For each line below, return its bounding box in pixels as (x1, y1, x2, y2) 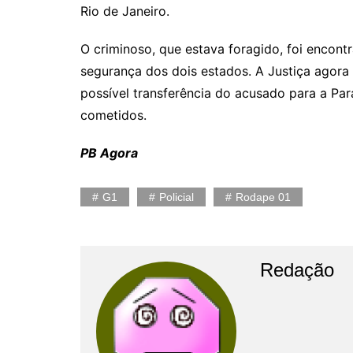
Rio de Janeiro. (80, 2, 169, 19)
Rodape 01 (236, 190, 291, 203)
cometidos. (80, 106, 147, 123)
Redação (259, 258, 334, 281)
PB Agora (80, 144, 138, 161)
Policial (159, 190, 194, 203)
